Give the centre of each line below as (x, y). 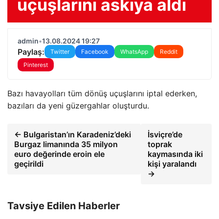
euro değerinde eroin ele (59, 154)
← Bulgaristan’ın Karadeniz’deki (73, 134)
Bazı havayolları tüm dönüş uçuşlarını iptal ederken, (102, 93)
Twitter (60, 52)
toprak (160, 144)
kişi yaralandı (172, 164)
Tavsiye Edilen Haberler (64, 206)
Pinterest (36, 65)
